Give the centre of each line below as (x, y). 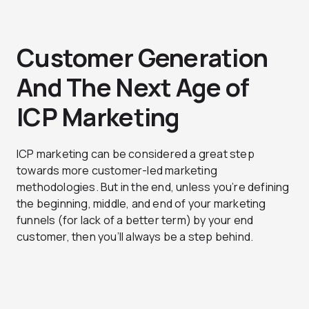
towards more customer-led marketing (117, 171)
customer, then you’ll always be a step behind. (135, 237)
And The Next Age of (133, 88)
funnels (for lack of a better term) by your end (135, 220)
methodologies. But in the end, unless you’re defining (153, 187)
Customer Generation (142, 58)
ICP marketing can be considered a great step (136, 154)
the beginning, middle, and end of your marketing (141, 204)
